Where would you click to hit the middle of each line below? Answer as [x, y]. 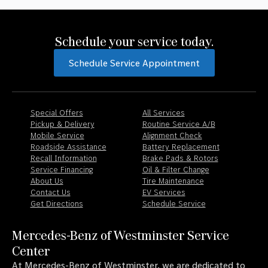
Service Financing [61, 169]
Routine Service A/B [179, 124]
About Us [47, 180]
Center [31, 250]
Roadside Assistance [68, 146]
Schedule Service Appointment [134, 63]
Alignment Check [172, 135]
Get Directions [57, 203]
